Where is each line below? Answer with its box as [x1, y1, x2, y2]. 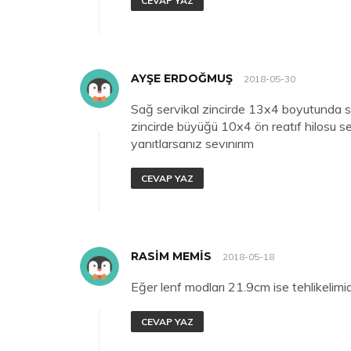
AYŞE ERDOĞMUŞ [131, 71, 233, 85]
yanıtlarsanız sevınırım [131, 136, 254, 151]
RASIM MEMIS [131, 249, 212, 263]
